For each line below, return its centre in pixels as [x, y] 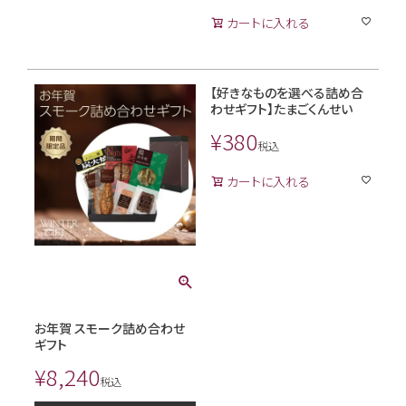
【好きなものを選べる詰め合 [287, 92]
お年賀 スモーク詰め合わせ [110, 328]
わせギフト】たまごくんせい [281, 108]
